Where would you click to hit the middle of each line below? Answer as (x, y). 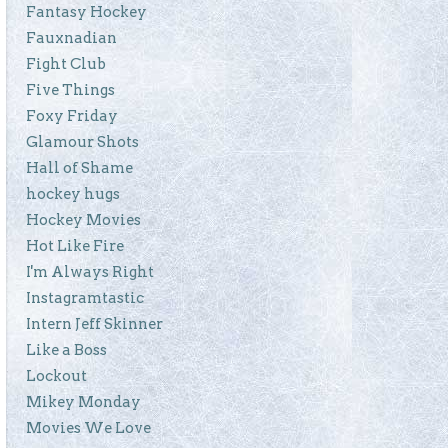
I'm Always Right (90, 271)
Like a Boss (66, 349)
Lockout (56, 375)
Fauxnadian (71, 37)
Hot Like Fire (75, 245)
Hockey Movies (83, 219)
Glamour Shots (82, 141)
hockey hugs (73, 193)
